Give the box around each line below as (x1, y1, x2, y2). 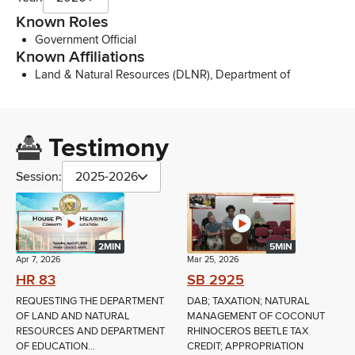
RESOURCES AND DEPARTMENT (16, 325, 165, 338)
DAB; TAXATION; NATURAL (187, 295, 310, 308)
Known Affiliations (16, 47, 145, 67)
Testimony (48, 132, 169, 165)
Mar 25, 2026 (187, 254, 239, 265)
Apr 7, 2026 (16, 254, 61, 265)
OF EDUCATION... (16, 340, 95, 353)
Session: (16, 169, 62, 185)
